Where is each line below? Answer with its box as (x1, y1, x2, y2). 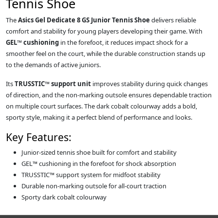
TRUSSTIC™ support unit (15, 79, 91, 89)
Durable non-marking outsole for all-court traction (21, 182, 166, 191)
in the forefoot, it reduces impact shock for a (59, 38, 188, 47)
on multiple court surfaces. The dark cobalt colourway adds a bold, (6, 102, 197, 111)
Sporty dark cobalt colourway (21, 193, 107, 202)
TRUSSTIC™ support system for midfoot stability (21, 170, 161, 180)
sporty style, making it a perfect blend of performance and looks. (6, 113, 192, 122)
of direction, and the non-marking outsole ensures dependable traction (6, 91, 212, 100)
